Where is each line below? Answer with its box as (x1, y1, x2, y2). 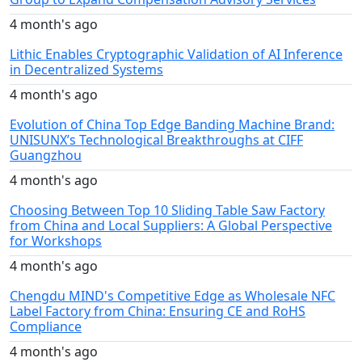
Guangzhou (10, 146, 82, 165)
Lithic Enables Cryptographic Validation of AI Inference (10, 45, 343, 64)
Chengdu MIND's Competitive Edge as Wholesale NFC (10, 287, 335, 305)
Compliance (10, 318, 82, 336)
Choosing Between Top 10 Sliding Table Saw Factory (10, 201, 325, 220)
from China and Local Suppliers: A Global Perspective (10, 217, 332, 235)
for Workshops (10, 232, 102, 250)
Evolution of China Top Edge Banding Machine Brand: (10, 116, 335, 134)
